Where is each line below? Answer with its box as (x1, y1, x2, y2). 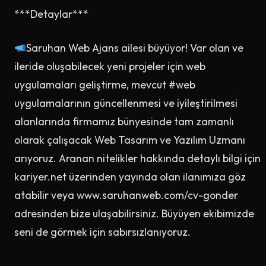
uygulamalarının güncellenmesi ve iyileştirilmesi (14, 96, 237, 110)
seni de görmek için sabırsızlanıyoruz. (14, 225, 191, 239)
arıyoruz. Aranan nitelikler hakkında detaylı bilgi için (14, 151, 261, 166)
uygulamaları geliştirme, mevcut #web (14, 78, 195, 92)
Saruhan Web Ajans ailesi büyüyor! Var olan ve (26, 41, 244, 55)
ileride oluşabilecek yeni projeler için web (14, 59, 205, 74)
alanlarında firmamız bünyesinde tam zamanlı (14, 115, 234, 129)
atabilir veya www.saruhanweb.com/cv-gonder (14, 188, 238, 202)
